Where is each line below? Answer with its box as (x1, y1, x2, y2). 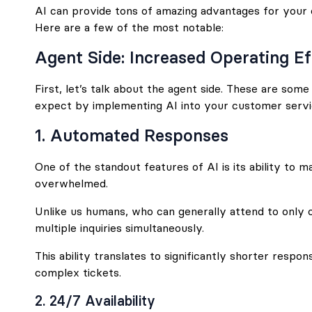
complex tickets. (35, 265, 121, 279)
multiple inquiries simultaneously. (35, 221, 204, 235)
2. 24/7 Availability (35, 292, 155, 309)
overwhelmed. (35, 176, 108, 190)
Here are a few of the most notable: (35, 20, 224, 34)
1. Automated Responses (35, 125, 228, 146)
